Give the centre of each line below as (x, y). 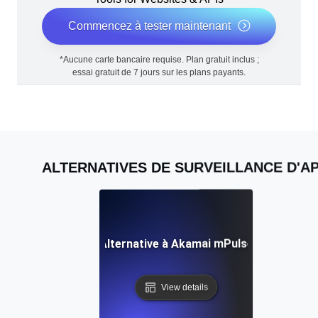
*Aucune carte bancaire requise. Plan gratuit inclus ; (159, 60)
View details (185, 287)
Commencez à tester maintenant (149, 26)
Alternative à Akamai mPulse (176, 243)
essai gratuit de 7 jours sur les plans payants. (159, 73)
